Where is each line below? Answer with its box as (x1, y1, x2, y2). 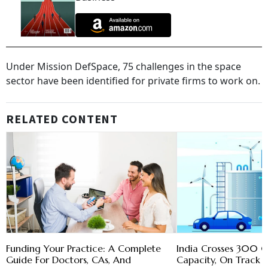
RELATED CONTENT (6, 111, 118, 129)
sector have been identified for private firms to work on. (6, 74, 260, 88)
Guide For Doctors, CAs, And (6, 254, 131, 266)
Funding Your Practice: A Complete (6, 242, 161, 255)
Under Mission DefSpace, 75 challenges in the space (6, 60, 241, 74)
